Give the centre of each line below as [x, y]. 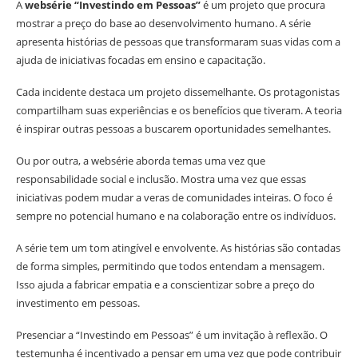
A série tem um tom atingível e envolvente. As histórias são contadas [178, 248]
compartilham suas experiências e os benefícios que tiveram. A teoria [179, 111]
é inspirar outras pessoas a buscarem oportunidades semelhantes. [173, 129]
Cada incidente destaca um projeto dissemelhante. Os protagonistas [178, 92]
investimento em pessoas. [78, 303]
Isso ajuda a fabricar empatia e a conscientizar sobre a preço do [165, 285]
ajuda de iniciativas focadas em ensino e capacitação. [141, 60]
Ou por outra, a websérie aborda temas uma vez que [141, 161]
